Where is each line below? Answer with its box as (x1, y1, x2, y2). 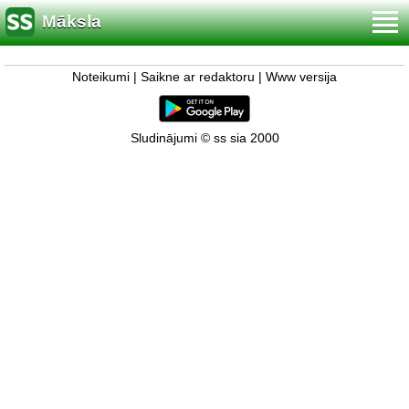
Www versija (266, 70, 337, 84)
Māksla (42, 12, 101, 32)
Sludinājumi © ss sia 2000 (130, 131, 279, 145)
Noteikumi (72, 70, 130, 84)
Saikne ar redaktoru (141, 70, 255, 84)
